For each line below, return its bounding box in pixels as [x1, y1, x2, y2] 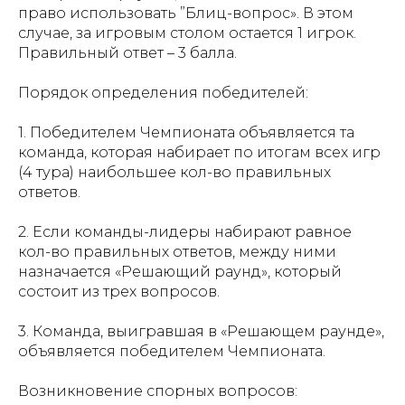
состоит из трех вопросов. [18, 283, 220, 301]
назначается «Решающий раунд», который [18, 263, 342, 281]
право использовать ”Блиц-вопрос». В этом [18, 5, 353, 23]
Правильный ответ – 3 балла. [18, 44, 237, 62]
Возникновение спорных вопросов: [18, 382, 297, 400]
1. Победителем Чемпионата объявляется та [18, 124, 354, 142]
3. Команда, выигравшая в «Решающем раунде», [18, 323, 384, 341]
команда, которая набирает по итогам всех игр [18, 144, 381, 162]
